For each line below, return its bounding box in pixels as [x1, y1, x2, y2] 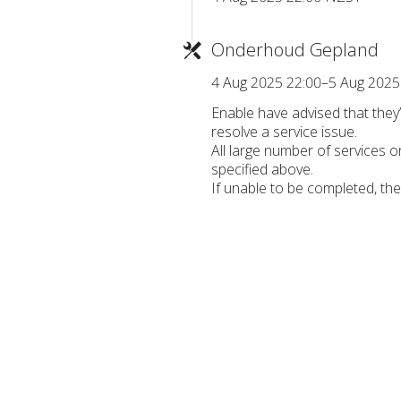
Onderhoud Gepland [211, 37, 379, 62]
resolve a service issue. [211, 121, 357, 141]
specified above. [211, 158, 313, 179]
